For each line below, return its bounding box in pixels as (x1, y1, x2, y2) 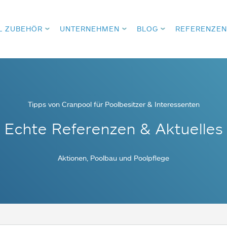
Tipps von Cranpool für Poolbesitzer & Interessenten (27, 100, 200, 108)
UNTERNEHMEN (60, 24, 120, 33)
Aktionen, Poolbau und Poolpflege (58, 154, 169, 162)
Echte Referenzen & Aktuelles (4, 119, 223, 137)
